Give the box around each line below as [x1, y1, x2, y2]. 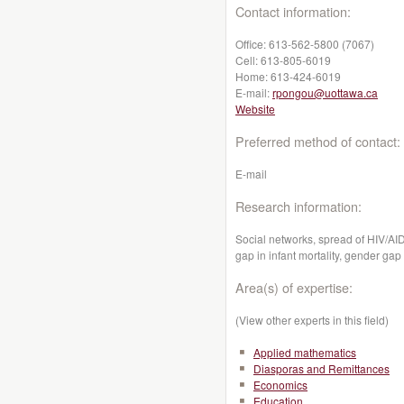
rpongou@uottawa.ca [272, 85, 378, 100]
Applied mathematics [253, 344, 356, 360]
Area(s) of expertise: [235, 278, 353, 297]
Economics [253, 377, 308, 392]
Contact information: [235, 2, 351, 21]
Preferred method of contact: [235, 132, 400, 151]
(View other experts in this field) [235, 312, 389, 327]
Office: [235, 36, 269, 51]
